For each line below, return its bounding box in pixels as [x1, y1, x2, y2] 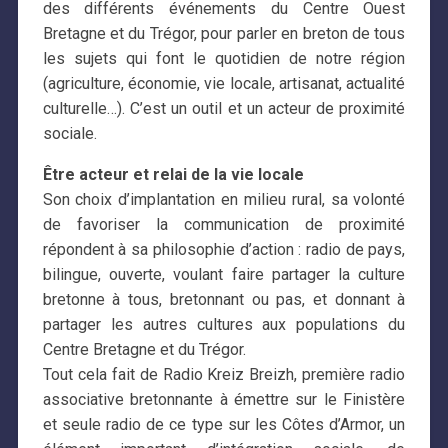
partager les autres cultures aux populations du [42, 314, 406, 334]
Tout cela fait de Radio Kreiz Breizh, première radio [42, 364, 406, 384]
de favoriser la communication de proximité [42, 214, 406, 234]
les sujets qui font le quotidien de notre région [42, 48, 406, 68]
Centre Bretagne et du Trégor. [42, 339, 246, 359]
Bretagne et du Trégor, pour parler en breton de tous [42, 23, 406, 43]
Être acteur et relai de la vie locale [42, 164, 304, 184]
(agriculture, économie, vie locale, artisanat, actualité [42, 73, 406, 93]
